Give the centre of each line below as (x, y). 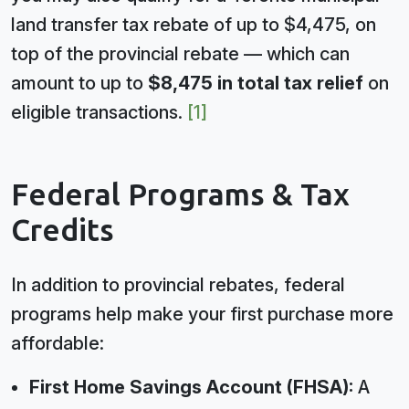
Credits (63, 231)
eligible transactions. (99, 112)
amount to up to (79, 83)
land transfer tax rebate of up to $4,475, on (194, 25)
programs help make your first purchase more (202, 314)
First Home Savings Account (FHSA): (191, 387)
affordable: (58, 343)
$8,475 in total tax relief (256, 83)
